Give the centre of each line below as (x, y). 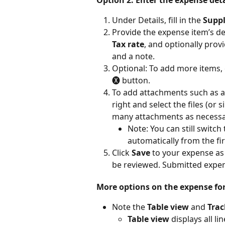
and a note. (133, 57)
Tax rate (128, 44)
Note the (130, 207)
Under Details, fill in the (157, 20)
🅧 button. (131, 81)
